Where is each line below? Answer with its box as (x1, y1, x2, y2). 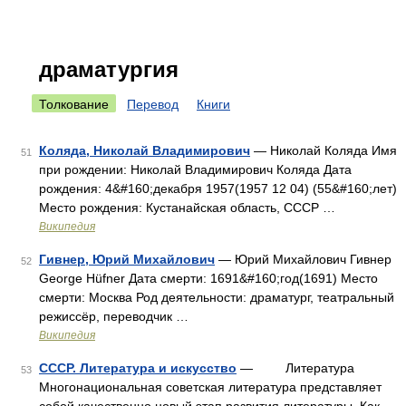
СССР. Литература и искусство (39, 361, 237, 375)
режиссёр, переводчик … (39, 309, 188, 324)
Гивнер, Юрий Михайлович (39, 252, 215, 266)
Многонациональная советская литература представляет (39, 380, 382, 394)
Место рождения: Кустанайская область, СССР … (39, 200, 335, 215)
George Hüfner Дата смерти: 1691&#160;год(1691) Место (39, 271, 378, 285)
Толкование (39, 97, 109, 111)
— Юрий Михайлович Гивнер (215, 252, 391, 266)
